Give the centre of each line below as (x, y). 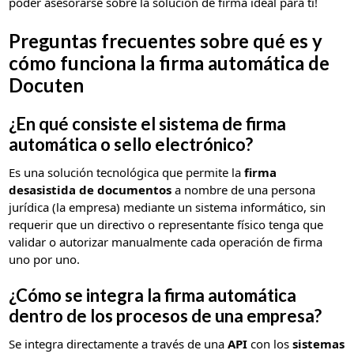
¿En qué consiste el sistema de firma (148, 123)
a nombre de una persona (244, 189)
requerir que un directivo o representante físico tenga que (166, 224)
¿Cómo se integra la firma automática (153, 295)
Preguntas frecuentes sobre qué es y (166, 40)
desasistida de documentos (90, 189)
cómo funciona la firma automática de (169, 62)
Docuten (47, 85)
